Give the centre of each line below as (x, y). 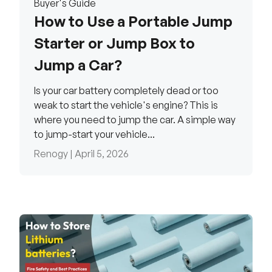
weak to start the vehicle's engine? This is (126, 105)
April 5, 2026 (102, 154)
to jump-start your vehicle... (94, 134)
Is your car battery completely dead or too (126, 91)
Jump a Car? (78, 65)
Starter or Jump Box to (114, 43)
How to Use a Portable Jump (133, 22)
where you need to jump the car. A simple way (135, 120)
